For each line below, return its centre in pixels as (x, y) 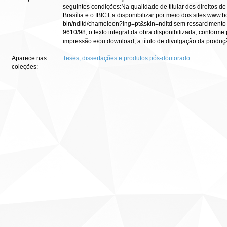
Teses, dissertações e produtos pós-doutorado (126, 58)
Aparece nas (29, 58)
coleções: (25, 67)
